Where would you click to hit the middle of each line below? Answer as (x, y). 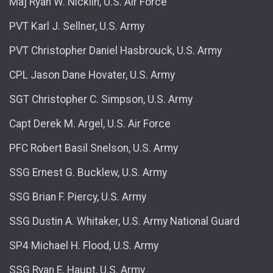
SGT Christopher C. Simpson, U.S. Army (101, 99)
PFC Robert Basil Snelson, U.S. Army (94, 148)
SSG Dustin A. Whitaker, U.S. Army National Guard (124, 221)
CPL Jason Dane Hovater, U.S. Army (92, 75)
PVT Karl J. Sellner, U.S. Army (77, 26)
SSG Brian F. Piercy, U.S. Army (78, 197)
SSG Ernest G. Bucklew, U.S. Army (88, 172)
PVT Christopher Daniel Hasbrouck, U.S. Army (115, 50)
